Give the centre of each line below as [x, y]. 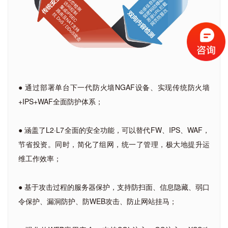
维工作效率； [40, 158]
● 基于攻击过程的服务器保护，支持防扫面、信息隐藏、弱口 [114, 187]
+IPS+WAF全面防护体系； [61, 101]
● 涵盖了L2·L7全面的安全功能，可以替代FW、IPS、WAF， [114, 130]
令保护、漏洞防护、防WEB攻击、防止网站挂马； [97, 201]
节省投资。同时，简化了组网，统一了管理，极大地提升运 [114, 144]
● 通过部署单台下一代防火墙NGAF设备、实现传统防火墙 [114, 87]
